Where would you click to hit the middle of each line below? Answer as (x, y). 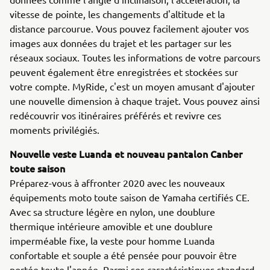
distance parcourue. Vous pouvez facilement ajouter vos (129, 28)
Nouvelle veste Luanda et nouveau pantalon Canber (126, 154)
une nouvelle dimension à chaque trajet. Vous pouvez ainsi (135, 101)
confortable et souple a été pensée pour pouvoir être (123, 255)
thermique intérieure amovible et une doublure (111, 226)
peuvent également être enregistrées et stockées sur (124, 72)
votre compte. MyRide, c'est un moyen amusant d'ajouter (132, 86)
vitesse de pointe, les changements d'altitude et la (117, 14)
